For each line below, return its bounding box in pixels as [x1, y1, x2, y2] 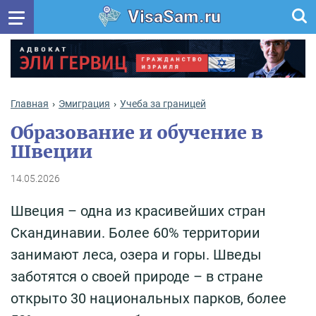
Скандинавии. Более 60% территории [11, 224, 260, 241]
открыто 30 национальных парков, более [11, 289, 286, 307]
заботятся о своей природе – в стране [11, 267, 263, 285]
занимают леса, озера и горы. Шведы [11, 245, 262, 263]
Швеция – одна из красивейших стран [11, 202, 266, 219]
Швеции [11, 140, 92, 163]
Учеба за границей [120, 97, 206, 109]
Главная [11, 97, 49, 109]
